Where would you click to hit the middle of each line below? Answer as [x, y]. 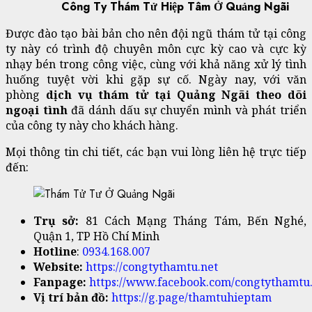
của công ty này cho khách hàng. [92, 125]
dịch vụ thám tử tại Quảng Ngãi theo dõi [176, 95]
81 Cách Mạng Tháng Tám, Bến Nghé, [193, 221]
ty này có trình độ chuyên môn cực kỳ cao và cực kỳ [156, 49]
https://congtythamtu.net [152, 267]
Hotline [55, 251]
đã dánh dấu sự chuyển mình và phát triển [189, 110]
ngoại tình [39, 110]
